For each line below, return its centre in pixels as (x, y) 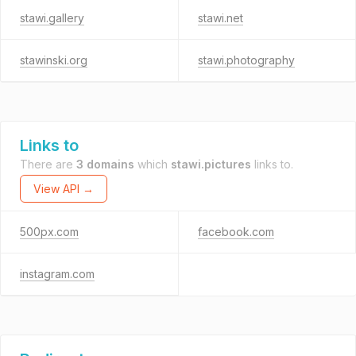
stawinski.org (54, 60)
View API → (64, 189)
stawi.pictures (211, 164)
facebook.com (236, 232)
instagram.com (57, 274)
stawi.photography (246, 60)
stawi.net (220, 18)
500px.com (49, 232)
